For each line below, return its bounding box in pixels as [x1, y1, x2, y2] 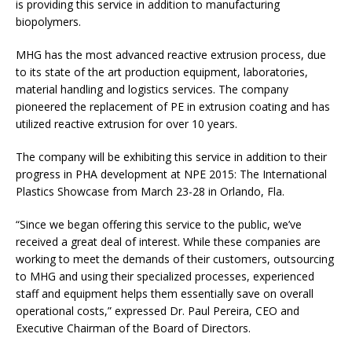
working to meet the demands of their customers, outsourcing [16, 251, 334, 267]
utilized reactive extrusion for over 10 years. [16, 116, 237, 132]
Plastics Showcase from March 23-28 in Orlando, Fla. [16, 184, 284, 200]
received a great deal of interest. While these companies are [16, 234, 321, 250]
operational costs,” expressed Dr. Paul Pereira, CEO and [16, 303, 299, 319]
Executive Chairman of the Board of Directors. [16, 321, 251, 336]
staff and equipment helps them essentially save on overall [16, 286, 313, 302]
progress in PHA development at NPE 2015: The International [16, 167, 327, 182]
